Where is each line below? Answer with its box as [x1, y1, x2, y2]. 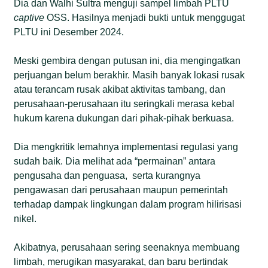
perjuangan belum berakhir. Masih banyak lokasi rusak [14, 69, 245, 80]
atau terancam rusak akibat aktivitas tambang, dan [14, 84, 226, 95]
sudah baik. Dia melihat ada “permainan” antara [14, 156, 216, 166]
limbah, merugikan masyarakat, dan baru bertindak [14, 256, 229, 267]
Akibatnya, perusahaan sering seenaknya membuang [14, 242, 240, 252]
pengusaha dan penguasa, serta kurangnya [14, 170, 201, 181]
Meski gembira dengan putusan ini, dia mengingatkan [14, 55, 241, 66]
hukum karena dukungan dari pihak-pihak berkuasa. [14, 112, 234, 123]
